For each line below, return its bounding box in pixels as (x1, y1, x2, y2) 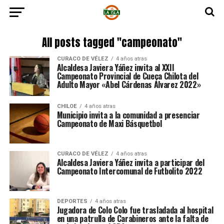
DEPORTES (56, 198, 87, 204)
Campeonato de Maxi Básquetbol (56, 117, 162, 129)
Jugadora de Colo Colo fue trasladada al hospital (56, 204, 213, 216)
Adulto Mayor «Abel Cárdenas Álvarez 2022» (56, 78, 201, 90)
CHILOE (56, 103, 77, 109)
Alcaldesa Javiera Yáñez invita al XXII (56, 61, 174, 73)
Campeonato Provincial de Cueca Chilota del (56, 70, 198, 82)
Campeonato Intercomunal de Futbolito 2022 (56, 165, 202, 177)
